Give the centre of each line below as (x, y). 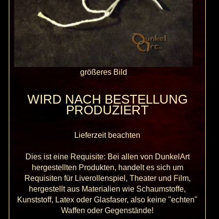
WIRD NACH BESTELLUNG (107, 99)
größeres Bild (103, 72)
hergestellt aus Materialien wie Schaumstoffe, (108, 189)
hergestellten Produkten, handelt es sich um (107, 168)
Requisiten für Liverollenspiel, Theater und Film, (107, 178)
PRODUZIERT (108, 110)
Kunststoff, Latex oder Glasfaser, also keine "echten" (108, 200)
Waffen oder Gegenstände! (108, 211)
